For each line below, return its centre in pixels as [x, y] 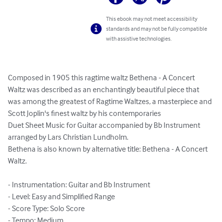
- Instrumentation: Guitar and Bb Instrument [79, 185]
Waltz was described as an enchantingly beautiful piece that [104, 89]
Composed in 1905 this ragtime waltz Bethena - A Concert [102, 78]
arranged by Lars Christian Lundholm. [68, 137]
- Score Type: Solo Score [46, 208]
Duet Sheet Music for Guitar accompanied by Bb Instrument [105, 125]
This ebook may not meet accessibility [152, 19]
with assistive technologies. [139, 39]
